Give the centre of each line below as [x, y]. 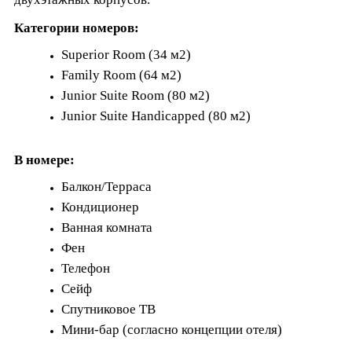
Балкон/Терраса [106, 187]
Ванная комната [107, 227]
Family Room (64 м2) [121, 75]
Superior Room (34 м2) [126, 55]
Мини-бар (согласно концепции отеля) [172, 330]
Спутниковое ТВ [108, 309]
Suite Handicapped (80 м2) [175, 116]
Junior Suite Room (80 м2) [136, 95]
